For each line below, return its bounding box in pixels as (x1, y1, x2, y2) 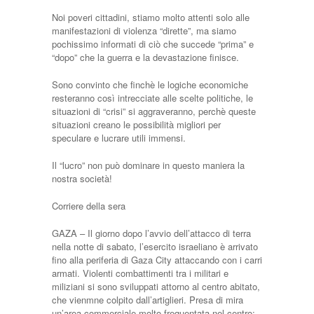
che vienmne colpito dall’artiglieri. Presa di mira (52, 293, 243, 306)
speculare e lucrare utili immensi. (52, 131, 186, 144)
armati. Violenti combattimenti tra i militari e (52, 266, 228, 280)
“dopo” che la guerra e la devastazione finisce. (52, 50, 239, 64)
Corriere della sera (52, 199, 125, 212)
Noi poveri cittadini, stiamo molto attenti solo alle (52, 11, 250, 24)
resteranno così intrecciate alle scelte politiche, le (52, 91, 253, 104)
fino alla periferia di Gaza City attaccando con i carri (52, 253, 262, 266)
